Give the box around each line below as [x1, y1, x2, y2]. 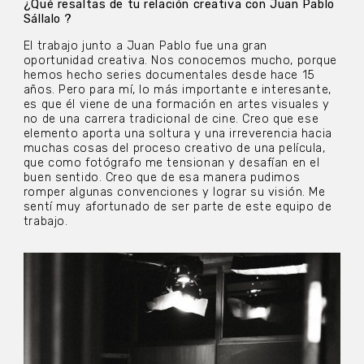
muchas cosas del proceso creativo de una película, [23, 141, 326, 155]
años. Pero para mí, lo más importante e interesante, [23, 82, 331, 97]
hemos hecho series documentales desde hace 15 [23, 67, 315, 82]
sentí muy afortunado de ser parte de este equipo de [23, 199, 332, 214]
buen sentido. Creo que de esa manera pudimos [23, 170, 301, 184]
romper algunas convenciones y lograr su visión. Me [23, 184, 326, 199]
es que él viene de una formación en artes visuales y [23, 97, 330, 111]
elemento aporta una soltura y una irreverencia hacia [23, 126, 332, 141]
